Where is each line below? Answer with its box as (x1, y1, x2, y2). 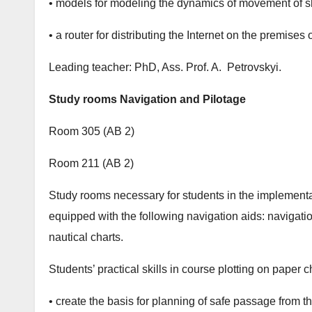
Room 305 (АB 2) (49, 125, 134, 138)
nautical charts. (49, 231, 123, 244)
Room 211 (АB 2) (49, 157, 134, 170)
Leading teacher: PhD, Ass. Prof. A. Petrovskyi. (49, 61, 281, 74)
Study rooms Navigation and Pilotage (49, 93, 246, 106)
